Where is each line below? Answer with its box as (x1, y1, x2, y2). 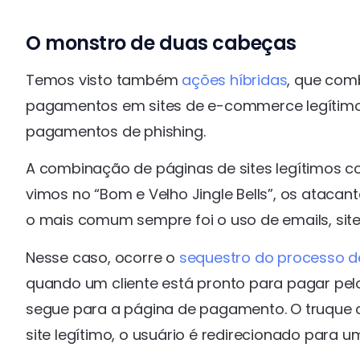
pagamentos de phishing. (26, 121, 206, 141)
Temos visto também (26, 69, 182, 90)
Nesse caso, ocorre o (26, 247, 179, 268)
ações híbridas (182, 69, 288, 90)
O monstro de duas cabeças (26, 29, 297, 56)
